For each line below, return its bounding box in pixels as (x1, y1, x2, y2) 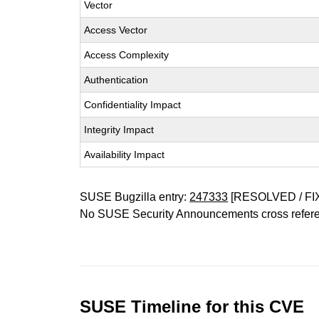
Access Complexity (84, 49, 169, 61)
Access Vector (84, 24, 148, 36)
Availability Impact (84, 149, 165, 160)
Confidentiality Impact (84, 99, 182, 110)
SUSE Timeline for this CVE (80, 297, 305, 316)
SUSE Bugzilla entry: (80, 191, 190, 203)
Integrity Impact (84, 124, 155, 135)
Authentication (84, 74, 149, 85)
